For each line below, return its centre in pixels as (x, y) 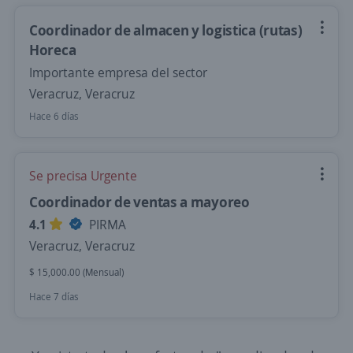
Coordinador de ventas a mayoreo (139, 202)
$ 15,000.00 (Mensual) (76, 272)
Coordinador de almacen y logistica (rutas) (166, 30)
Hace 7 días (54, 297)
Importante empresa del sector (118, 72)
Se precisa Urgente (83, 176)
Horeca (53, 50)
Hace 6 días (54, 116)
